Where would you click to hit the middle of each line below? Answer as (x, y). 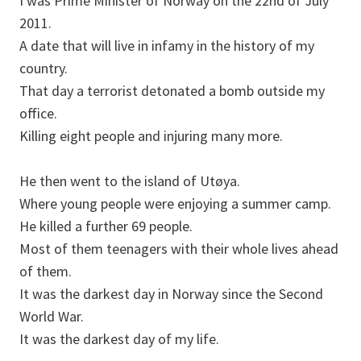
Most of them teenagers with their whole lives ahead (179, 249)
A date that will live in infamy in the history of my (167, 46)
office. (38, 114)
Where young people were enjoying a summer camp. (175, 204)
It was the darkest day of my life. (119, 339)
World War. (52, 317)
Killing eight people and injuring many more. (151, 136)
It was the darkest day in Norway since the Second (171, 294)
